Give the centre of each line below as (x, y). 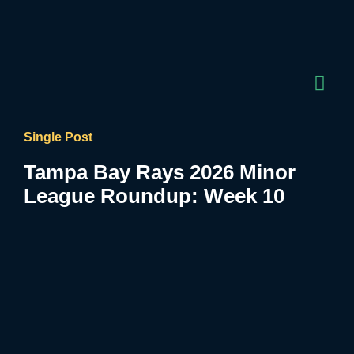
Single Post (58, 137)
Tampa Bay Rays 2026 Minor (160, 172)
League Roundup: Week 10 (154, 196)
